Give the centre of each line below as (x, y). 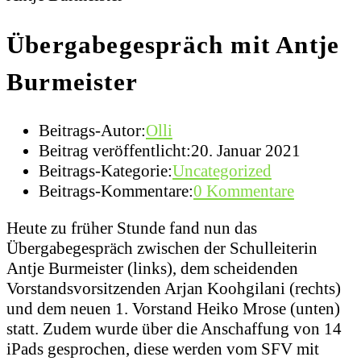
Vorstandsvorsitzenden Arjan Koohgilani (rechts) (174, 289)
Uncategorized (222, 171)
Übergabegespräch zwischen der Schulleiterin (162, 249)
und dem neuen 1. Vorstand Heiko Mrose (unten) (173, 309)
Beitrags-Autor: (92, 131)
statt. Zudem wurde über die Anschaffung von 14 (174, 329)
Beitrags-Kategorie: (106, 171)
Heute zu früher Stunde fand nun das (132, 228)
